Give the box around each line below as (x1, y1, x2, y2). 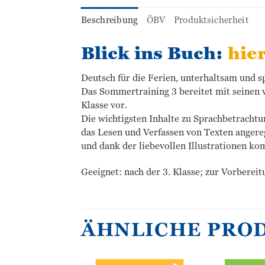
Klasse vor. (81, 98, 127, 111)
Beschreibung (81, 14, 138, 27)
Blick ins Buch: (81, 42, 223, 65)
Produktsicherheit (173, 14, 248, 27)
